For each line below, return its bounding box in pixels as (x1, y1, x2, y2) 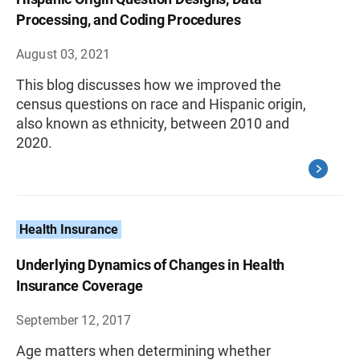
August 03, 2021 (16, 47, 110, 62)
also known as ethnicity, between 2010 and (16, 115, 289, 132)
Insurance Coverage (16, 277, 143, 294)
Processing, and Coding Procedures (16, 11, 241, 28)
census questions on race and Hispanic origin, (16, 96, 306, 112)
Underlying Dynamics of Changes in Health (16, 256, 284, 273)
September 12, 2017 (16, 313, 132, 328)
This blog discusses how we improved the (16, 76, 281, 93)
